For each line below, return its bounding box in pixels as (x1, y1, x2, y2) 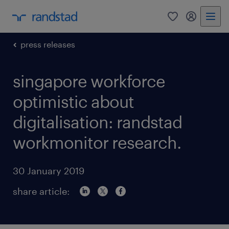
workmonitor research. (13, 133, 181, 152)
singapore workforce (13, 72, 165, 90)
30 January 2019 (13, 165, 84, 176)
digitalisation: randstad (13, 112, 182, 131)
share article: (13, 186, 70, 197)
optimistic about (13, 92, 134, 111)
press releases (20, 39, 75, 49)
